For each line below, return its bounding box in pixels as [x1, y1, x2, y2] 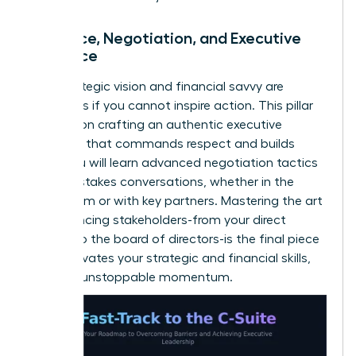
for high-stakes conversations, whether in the [29, 175, 294, 188]
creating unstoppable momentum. [29, 270, 233, 284]
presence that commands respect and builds [29, 137, 295, 150]
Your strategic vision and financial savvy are [29, 79, 284, 93]
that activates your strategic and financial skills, [29, 251, 311, 265]
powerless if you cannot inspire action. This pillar [29, 99, 313, 112]
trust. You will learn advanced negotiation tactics [29, 156, 318, 169]
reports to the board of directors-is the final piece [29, 232, 319, 246]
